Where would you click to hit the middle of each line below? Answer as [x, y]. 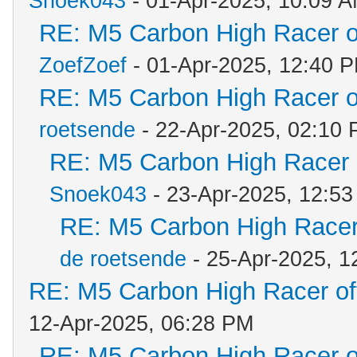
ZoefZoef [83, 65]
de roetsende [123, 259]
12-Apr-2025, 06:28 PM [141, 324]
